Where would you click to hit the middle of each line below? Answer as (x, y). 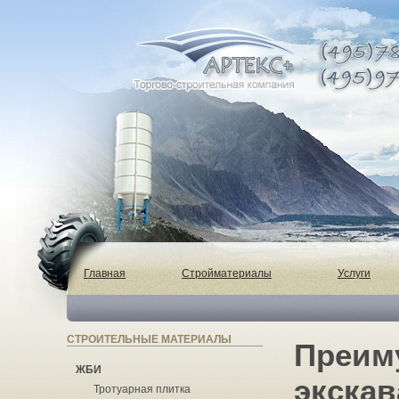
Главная (105, 273)
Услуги (354, 273)
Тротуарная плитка (142, 389)
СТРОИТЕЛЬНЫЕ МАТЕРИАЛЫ (149, 339)
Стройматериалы (227, 273)
